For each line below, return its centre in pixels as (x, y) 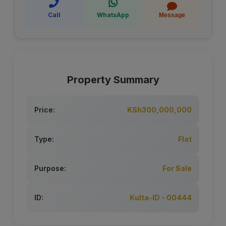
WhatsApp (113, 15)
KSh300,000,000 (159, 110)
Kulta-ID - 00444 (161, 198)
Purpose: (50, 168)
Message (172, 15)
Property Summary (113, 80)
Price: (45, 110)
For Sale (177, 168)
